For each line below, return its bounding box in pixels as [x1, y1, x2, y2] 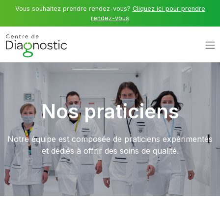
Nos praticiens [41, 99, 179, 123]
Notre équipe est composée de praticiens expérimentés [7, 134, 213, 144]
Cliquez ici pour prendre [132, 5, 205, 12]
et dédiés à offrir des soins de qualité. [41, 146, 179, 156]
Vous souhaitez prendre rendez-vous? [15, 5, 133, 12]
